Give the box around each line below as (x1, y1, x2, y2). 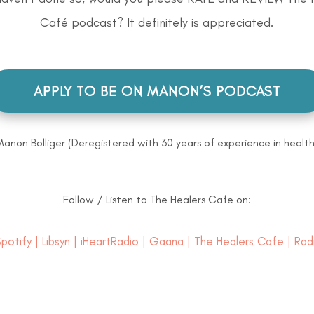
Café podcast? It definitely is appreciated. (40, 15, 274, 31)
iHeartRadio (80, 233, 139, 248)
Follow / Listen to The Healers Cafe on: (63, 192, 251, 206)
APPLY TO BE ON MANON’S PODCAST (33, 82, 280, 100)
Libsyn (41, 233, 70, 248)
